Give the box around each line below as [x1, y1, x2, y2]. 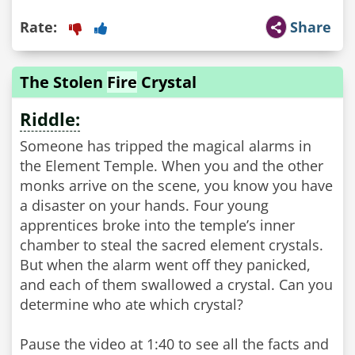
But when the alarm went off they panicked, [20, 255, 311, 274]
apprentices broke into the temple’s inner [20, 216, 295, 235]
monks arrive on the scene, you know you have [20, 176, 333, 195]
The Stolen [20, 71, 107, 93]
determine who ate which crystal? [20, 295, 243, 314]
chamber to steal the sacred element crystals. [20, 235, 323, 254]
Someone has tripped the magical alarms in [20, 136, 311, 155]
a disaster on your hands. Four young [20, 196, 269, 215]
